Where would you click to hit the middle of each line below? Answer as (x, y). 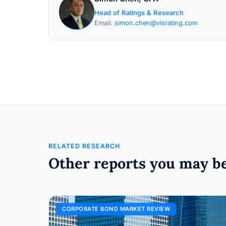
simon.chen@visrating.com (156, 23)
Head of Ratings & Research (139, 13)
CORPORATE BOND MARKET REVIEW (116, 209)
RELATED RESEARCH (84, 146)
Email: (104, 23)
